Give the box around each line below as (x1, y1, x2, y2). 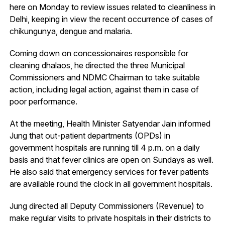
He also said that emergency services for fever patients (9, 166, 209, 177)
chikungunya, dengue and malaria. (9, 26, 132, 36)
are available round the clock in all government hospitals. (9, 178, 212, 189)
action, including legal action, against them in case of (9, 84, 199, 94)
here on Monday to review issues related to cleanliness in (9, 2, 215, 12)
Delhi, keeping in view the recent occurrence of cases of (9, 14, 213, 24)
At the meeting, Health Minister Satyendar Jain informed (9, 118, 210, 129)
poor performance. (9, 96, 77, 106)
